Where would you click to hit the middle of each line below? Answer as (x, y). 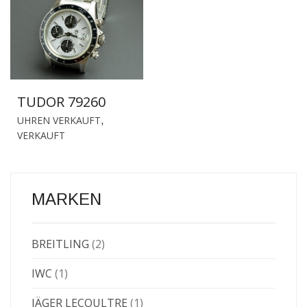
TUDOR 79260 (61, 102)
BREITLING (60, 244)
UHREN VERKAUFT (59, 120)
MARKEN (66, 199)
